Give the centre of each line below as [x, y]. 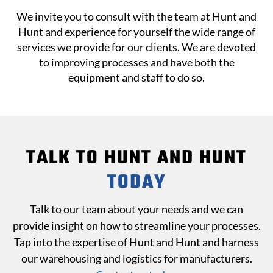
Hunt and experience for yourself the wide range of [136, 32]
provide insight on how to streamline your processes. [136, 226]
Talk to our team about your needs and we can [136, 209]
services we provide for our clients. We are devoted [136, 47]
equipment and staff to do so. [136, 78]
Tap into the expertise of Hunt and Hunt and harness [136, 242]
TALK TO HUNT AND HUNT [136, 158]
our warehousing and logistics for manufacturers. [136, 259]
